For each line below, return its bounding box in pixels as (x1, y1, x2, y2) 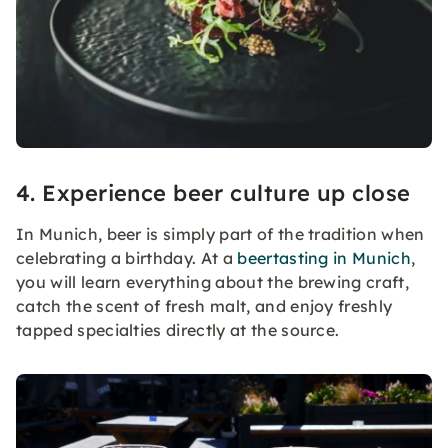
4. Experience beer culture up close (16, 179, 411, 208)
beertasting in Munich (237, 248, 412, 269)
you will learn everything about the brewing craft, (16, 272, 410, 293)
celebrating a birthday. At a (16, 248, 238, 269)
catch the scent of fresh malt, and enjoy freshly (16, 296, 393, 317)
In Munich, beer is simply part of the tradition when (16, 224, 425, 245)
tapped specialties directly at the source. (16, 320, 340, 341)
